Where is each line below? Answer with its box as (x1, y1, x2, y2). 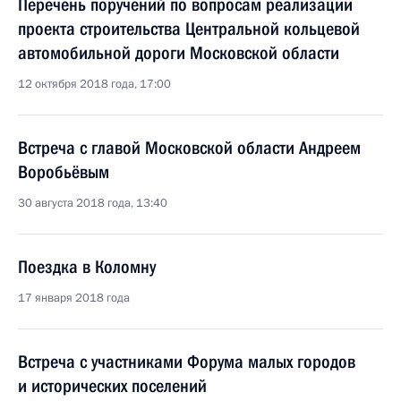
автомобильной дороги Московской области (18, 42, 339, 64)
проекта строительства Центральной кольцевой (18, 18, 360, 39)
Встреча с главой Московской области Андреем (18, 137, 361, 158)
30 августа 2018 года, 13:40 (18, 195, 167, 211)
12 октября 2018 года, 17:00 (18, 76, 171, 92)
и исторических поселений (18, 375, 207, 397)
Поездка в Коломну (18, 256, 156, 277)
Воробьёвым (18, 161, 109, 183)
